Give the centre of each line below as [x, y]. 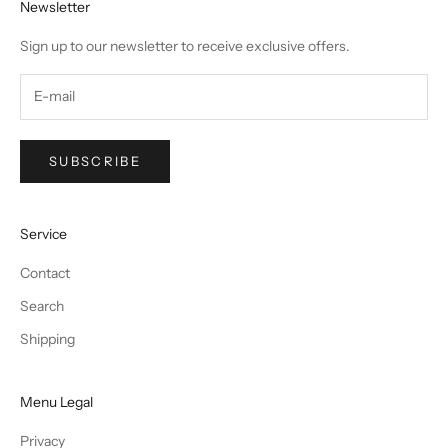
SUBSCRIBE [95, 161]
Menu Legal [56, 402]
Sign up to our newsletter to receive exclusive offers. [185, 45]
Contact [45, 273]
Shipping [47, 339]
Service [43, 234]
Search [42, 306]
